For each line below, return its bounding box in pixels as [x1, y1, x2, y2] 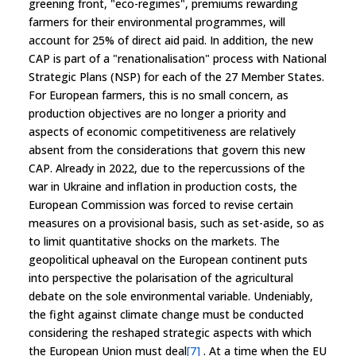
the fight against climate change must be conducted [29, 306, 304, 322]
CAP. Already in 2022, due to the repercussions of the [29, 160, 305, 176]
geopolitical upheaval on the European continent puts [29, 251, 308, 267]
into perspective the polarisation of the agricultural [29, 269, 293, 285]
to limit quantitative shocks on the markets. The [29, 233, 280, 249]
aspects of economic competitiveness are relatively [29, 123, 296, 139]
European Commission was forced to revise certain [29, 196, 293, 212]
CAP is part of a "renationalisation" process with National [29, 50, 327, 66]
